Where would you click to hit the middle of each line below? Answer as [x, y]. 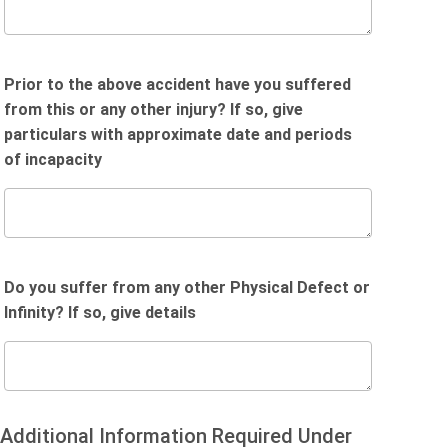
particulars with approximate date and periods [178, 134]
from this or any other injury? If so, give [153, 109]
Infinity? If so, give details [100, 312]
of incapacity [53, 159]
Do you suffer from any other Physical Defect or [187, 287]
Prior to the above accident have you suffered [177, 84]
